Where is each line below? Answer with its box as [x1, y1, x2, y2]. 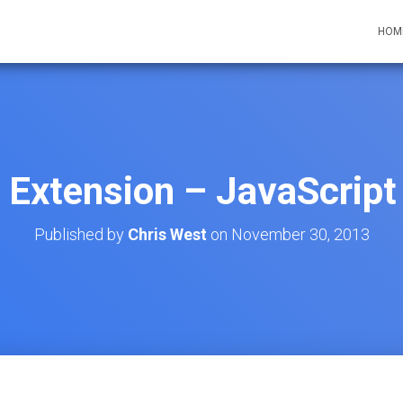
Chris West [127, 225, 207, 244]
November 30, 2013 [230, 225, 370, 244]
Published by [33, 225, 128, 244]
